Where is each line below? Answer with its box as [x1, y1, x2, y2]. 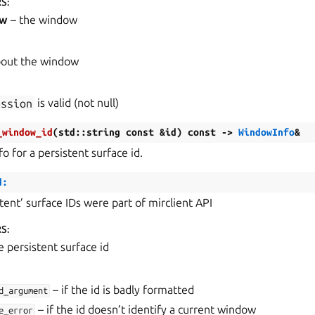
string [86, 127, 120, 139]
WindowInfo [238, 127, 295, 139]
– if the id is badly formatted [50, 283, 195, 297]
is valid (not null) [34, 96, 120, 110]
